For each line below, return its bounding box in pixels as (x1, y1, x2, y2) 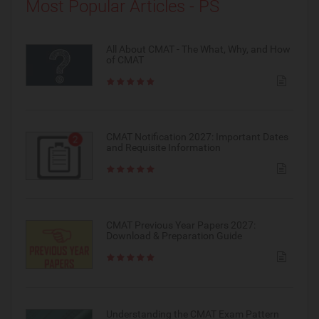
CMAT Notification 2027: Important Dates (105, 130, 288, 142)
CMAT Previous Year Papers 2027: (105, 219, 256, 231)
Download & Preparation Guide (105, 230, 242, 242)
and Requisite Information (105, 141, 221, 153)
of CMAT (105, 53, 144, 66)
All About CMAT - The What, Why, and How (105, 43, 291, 55)
